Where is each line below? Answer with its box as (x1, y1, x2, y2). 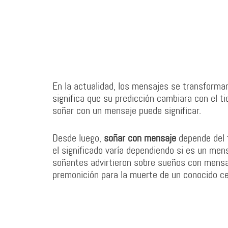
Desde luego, (52, 131, 104, 145)
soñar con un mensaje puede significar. (52, 104, 201, 117)
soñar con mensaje (104, 131, 176, 145)
